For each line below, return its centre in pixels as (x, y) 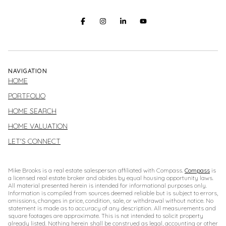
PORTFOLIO (27, 96)
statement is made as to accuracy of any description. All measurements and (112, 208)
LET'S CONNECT (34, 142)
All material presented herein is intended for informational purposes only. (107, 186)
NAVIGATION (27, 71)
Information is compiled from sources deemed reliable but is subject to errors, (113, 193)
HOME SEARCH (32, 111)
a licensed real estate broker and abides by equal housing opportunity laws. (111, 178)
